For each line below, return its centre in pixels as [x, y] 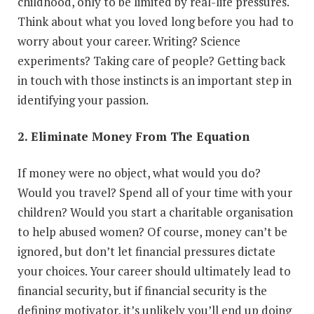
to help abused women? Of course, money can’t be [152, 231]
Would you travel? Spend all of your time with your [155, 192]
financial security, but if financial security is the [142, 290]
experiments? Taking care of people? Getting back [151, 60]
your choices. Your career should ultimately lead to [154, 271]
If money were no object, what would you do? [139, 172]
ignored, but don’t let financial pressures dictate [146, 251]
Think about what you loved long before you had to [156, 21]
